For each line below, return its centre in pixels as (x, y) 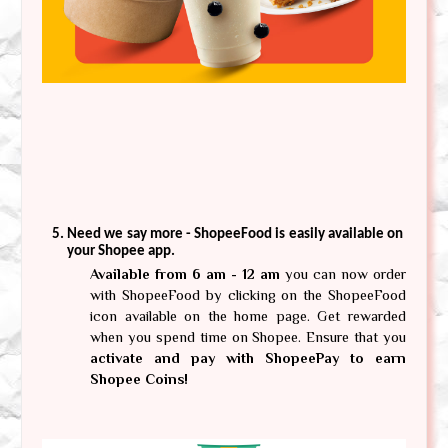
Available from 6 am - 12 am (185, 274)
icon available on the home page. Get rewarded (248, 316)
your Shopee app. (123, 251)
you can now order (343, 274)
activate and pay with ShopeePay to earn (248, 358)
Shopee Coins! (141, 379)
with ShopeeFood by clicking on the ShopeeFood (248, 295)
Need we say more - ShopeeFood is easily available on (235, 234)
